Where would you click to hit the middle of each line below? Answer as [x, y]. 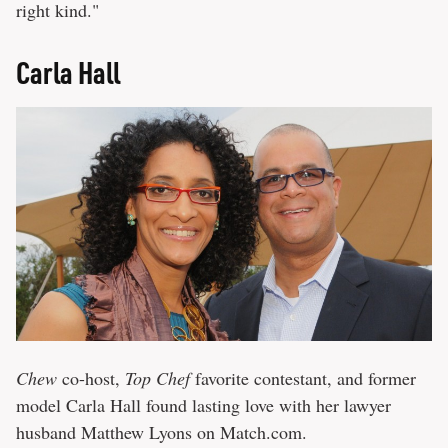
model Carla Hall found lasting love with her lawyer [203, 404]
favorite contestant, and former [303, 377]
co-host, [91, 377]
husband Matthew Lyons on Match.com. [161, 431]
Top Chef [157, 377]
